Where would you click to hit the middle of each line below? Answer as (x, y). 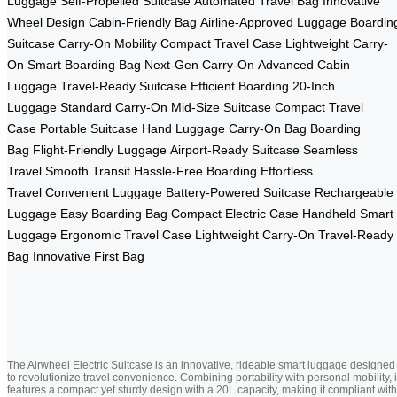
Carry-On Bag (268, 129)
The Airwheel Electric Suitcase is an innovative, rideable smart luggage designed (201, 366)
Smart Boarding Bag (84, 65)
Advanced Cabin (304, 65)
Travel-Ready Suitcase (124, 86)
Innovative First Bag (89, 257)
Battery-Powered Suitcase (238, 193)
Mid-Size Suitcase (221, 108)
